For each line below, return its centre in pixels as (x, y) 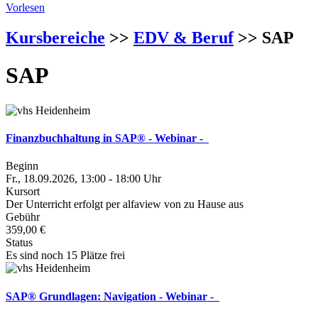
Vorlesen (25, 7)
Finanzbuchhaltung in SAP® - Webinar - (107, 138)
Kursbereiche (55, 37)
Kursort (23, 192)
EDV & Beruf (183, 37)
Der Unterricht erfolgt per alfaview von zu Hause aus (125, 204)
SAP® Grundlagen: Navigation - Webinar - (113, 296)
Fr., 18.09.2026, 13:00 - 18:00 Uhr (83, 179)
